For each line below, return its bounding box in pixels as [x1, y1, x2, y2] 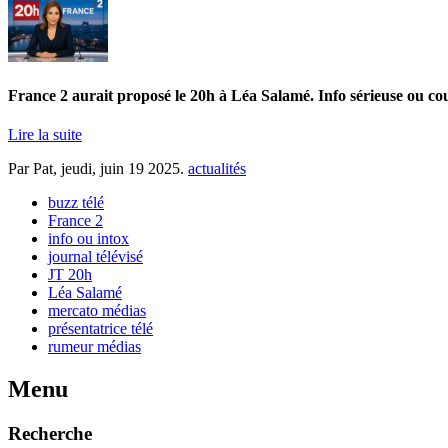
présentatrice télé [48, 320, 153, 338]
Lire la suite [8, 126, 82, 144]
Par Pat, [8, 160, 61, 178]
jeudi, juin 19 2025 [61, 160, 180, 178]
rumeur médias [48, 338, 141, 356]
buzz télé [48, 194, 104, 212]
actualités [188, 160, 246, 178]
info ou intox [48, 230, 129, 248]
